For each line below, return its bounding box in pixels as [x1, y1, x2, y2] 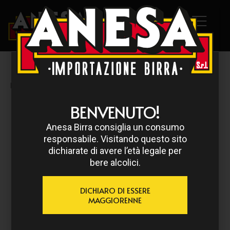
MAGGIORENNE [88, 195, 142, 206]
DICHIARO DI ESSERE [80, 185, 150, 196]
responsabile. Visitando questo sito [43, 133, 187, 144]
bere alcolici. [89, 157, 141, 168]
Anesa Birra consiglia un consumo [46, 121, 184, 132]
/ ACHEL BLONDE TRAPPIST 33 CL [59, 82, 170, 90]
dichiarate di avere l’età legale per [48, 145, 182, 156]
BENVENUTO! [70, 100, 160, 123]
